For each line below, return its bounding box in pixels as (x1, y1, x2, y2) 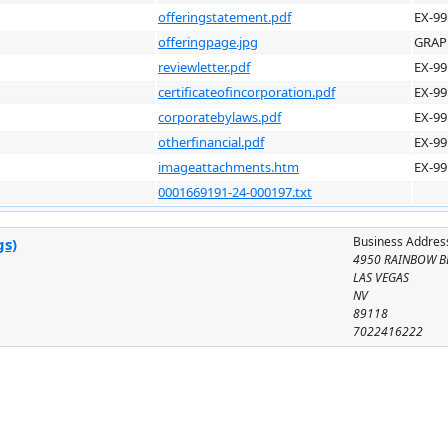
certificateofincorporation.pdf (158, 82, 335, 101)
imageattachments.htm (158, 157, 299, 176)
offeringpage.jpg (158, 32, 258, 51)
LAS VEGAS (353, 268, 410, 286)
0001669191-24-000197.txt (158, 182, 312, 201)
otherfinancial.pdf (158, 132, 264, 151)
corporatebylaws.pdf (158, 107, 281, 126)
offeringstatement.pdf (158, 7, 291, 26)
